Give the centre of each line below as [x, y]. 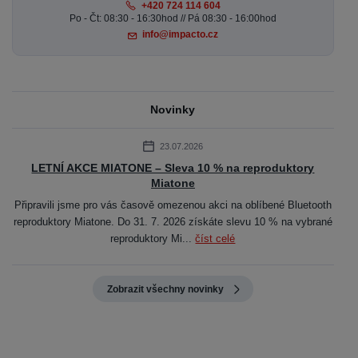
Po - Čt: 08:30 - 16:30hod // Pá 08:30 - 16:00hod [173, 18]
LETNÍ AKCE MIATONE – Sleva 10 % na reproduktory [173, 168]
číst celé [215, 239]
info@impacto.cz [180, 35]
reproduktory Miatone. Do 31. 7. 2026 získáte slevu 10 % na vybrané [173, 222]
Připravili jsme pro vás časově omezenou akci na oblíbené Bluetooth [173, 205]
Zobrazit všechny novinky [165, 289]
